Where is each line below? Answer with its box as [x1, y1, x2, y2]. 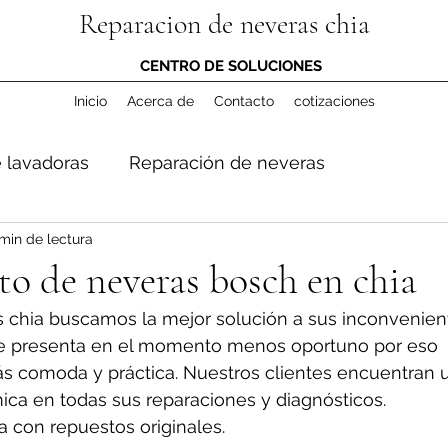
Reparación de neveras [128, 151, 325, 173]
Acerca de [126, 93, 194, 109]
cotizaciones [293, 93, 375, 109]
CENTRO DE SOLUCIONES [139, 57, 322, 75]
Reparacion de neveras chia [78, 7, 370, 41]
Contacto [213, 93, 274, 109]
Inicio [73, 93, 107, 109]
